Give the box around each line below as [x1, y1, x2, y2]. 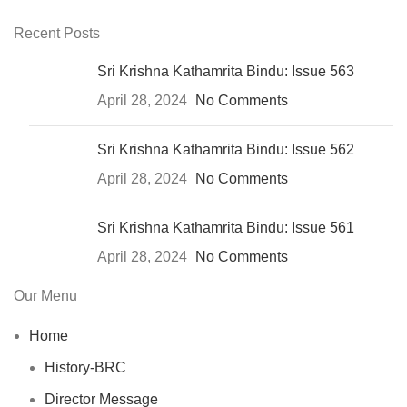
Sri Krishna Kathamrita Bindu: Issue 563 [97, 64, 354, 80]
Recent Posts [14, 25, 100, 42]
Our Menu [14, 288, 77, 304]
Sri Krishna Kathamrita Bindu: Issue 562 [97, 142, 354, 158]
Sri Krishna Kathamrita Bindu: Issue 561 [97, 220, 354, 236]
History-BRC [45, 360, 126, 376]
